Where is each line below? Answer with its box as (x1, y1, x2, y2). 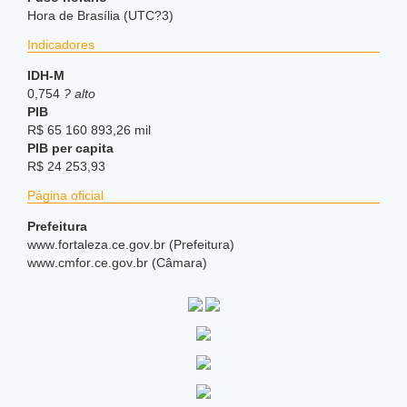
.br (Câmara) (133, 255, 207, 270)
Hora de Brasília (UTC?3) (27, 8, 174, 23)
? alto (64, 86, 95, 101)
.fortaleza (55, 237, 108, 252)
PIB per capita (27, 141, 114, 155)
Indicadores (27, 37, 94, 52)
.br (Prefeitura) (150, 237, 234, 252)
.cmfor (55, 255, 91, 270)
